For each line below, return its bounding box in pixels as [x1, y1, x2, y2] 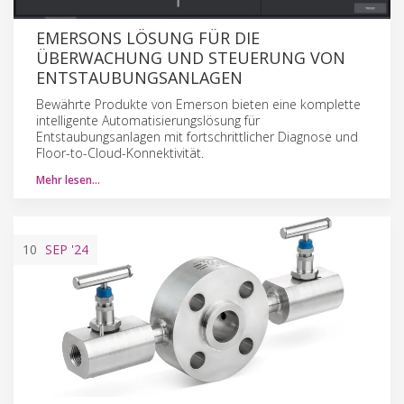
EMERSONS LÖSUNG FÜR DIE [36, 26, 260, 49]
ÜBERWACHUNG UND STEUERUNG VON [36, 46, 345, 69]
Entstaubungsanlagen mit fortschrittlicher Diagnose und [36, 127, 358, 145]
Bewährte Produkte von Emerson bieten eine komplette [36, 95, 361, 113]
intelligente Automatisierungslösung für [36, 111, 260, 129]
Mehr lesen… [36, 171, 100, 188]
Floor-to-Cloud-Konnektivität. [36, 143, 204, 161]
